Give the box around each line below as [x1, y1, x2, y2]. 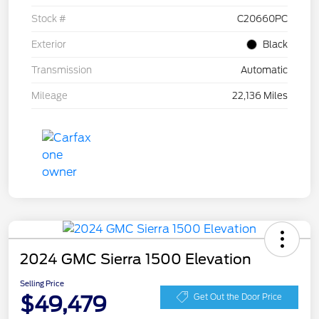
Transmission [31, 65, 92, 76]
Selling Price [20, 279, 64, 288]
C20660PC [237, 14, 288, 25]
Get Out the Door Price [194, 291, 282, 302]
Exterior [31, 39, 66, 51]
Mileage [31, 90, 68, 102]
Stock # [31, 14, 66, 25]
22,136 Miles [232, 90, 288, 102]
